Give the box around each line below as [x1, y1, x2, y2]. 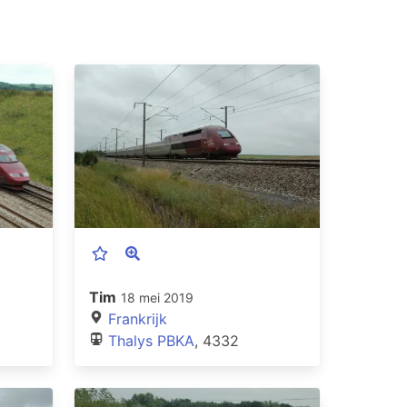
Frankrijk [108, 309, 167, 328]
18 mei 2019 [121, 289, 194, 305]
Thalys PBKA [108, 331, 194, 350]
